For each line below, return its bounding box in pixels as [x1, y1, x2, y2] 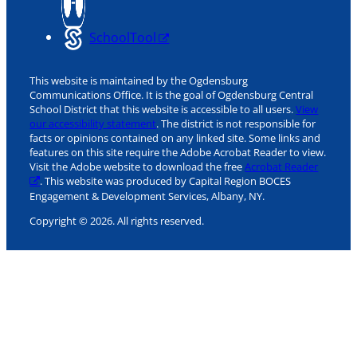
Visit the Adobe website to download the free [29, 159, 245, 174]
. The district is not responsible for [156, 116, 316, 131]
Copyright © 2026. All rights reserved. [29, 213, 205, 228]
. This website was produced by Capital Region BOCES [40, 173, 292, 188]
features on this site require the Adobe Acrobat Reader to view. [29, 144, 327, 159]
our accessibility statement [29, 116, 157, 131]
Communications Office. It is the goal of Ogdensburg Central [29, 87, 314, 102]
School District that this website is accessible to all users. [29, 101, 296, 116]
